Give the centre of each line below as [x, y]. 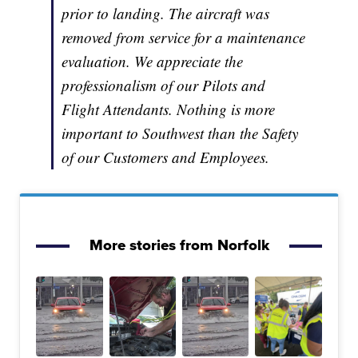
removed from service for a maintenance [184, 37]
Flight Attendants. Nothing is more [169, 109]
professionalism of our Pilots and [164, 85]
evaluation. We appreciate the [153, 61]
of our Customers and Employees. [166, 157]
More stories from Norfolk [179, 244]
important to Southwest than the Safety [180, 133]
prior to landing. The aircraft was [166, 13]
